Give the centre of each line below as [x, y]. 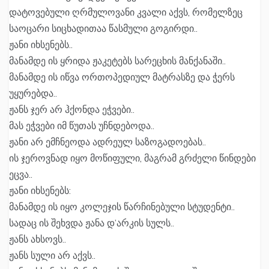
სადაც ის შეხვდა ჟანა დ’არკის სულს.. [92, 223]
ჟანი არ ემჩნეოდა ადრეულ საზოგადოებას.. [107, 142]
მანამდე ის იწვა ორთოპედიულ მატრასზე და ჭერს [122, 77]
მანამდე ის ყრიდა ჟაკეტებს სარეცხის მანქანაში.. [117, 61]
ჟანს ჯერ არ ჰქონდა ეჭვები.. [72, 110]
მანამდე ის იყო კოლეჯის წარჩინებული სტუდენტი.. [122, 207]
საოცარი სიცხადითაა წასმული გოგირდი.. [103, 29]
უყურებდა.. [33, 93]
